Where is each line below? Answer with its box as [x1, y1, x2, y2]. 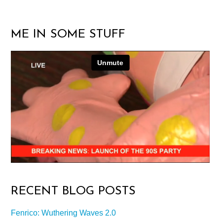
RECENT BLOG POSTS [11, 185, 136, 197]
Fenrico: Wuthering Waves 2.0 [11, 208, 116, 217]
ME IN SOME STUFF [11, 28, 126, 40]
